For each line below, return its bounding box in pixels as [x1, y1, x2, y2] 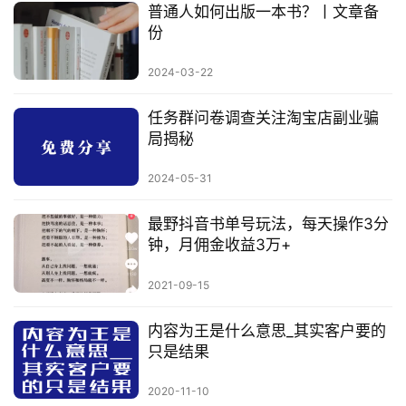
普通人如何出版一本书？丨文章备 [147, 2, 379, 21]
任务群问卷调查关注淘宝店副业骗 [147, 109, 379, 128]
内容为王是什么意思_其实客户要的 [147, 321, 386, 340]
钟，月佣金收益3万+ [147, 236, 291, 255]
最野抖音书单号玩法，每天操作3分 [147, 215, 389, 234]
